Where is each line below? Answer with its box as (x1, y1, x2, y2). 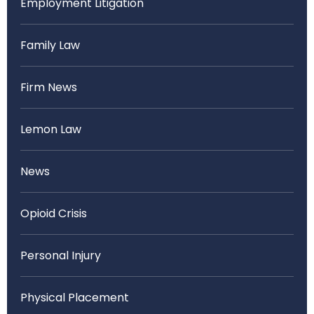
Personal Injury (20, 247, 101, 264)
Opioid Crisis (20, 205, 87, 221)
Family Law (20, 37, 80, 53)
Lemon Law (20, 121, 81, 137)
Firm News (20, 79, 77, 95)
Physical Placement (20, 289, 129, 306)
